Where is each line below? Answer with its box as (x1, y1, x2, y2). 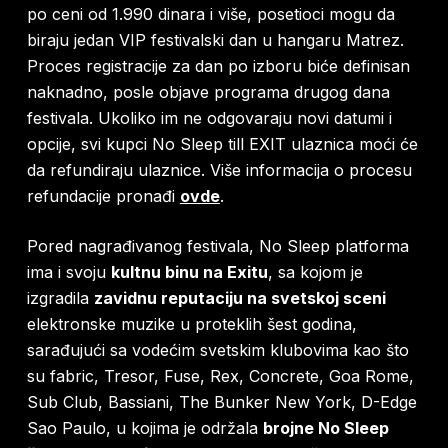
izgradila (26, 288, 94, 309)
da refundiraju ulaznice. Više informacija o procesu (26, 160, 412, 181)
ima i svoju (26, 262, 111, 283)
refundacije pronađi (26, 186, 180, 207)
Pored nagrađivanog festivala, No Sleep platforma (26, 236, 409, 257)
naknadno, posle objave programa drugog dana (26, 82, 390, 103)
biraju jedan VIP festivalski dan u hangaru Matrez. (26, 30, 404, 51)
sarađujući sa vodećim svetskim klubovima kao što (26, 340, 409, 361)
